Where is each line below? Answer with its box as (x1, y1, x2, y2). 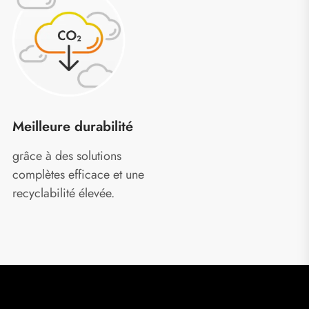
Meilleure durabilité (12, 116, 133, 137)
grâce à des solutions (12, 147, 121, 166)
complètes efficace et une (12, 166, 144, 184)
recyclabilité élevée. (12, 184, 114, 203)
